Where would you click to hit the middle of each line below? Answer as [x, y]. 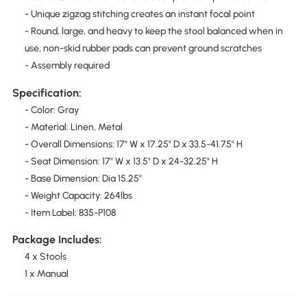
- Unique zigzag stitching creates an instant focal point [139, 14]
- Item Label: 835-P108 [70, 212]
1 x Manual [46, 274]
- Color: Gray [51, 110]
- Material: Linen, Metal [73, 127]
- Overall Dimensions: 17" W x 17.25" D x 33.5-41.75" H [133, 144]
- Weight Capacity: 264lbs [78, 195]
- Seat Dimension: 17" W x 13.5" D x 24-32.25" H [121, 161]
